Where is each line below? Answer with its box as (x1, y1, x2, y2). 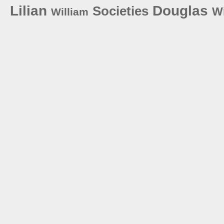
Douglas (152, 2, 208, 18)
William (51, 5, 88, 17)
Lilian (10, 2, 47, 18)
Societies (92, 3, 148, 18)
